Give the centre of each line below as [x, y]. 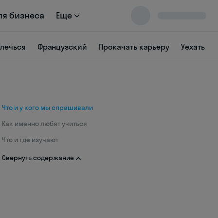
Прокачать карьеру [134, 47]
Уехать [193, 47]
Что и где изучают [30, 140]
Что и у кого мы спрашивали [47, 108]
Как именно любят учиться [45, 124]
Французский [62, 47]
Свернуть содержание [38, 158]
